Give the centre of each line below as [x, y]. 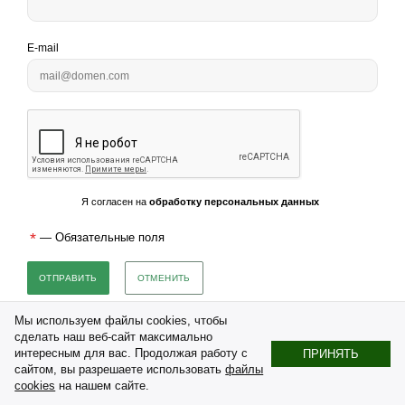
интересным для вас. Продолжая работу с [132, 353]
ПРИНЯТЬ [330, 353]
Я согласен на [114, 201]
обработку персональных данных [234, 201]
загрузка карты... [52, 328]
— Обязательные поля [100, 237]
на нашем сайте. [103, 386]
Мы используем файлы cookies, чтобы [121, 320]
